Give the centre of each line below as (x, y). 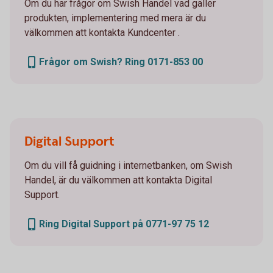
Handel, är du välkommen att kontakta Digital (118, 180)
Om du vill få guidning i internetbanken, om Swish (128, 166)
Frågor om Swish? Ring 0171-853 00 (121, 62)
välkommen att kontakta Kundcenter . (102, 33)
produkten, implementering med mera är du (115, 18)
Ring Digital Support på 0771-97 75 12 (124, 224)
